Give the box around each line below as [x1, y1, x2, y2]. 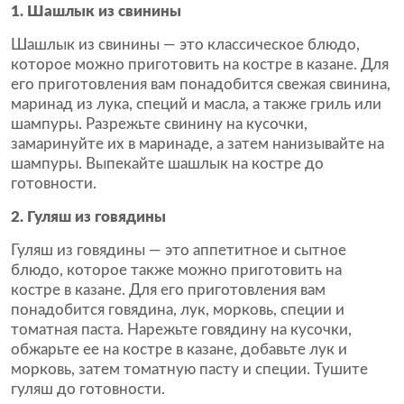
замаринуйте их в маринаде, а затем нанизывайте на [11, 136, 384, 151]
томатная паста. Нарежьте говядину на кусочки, [11, 322, 352, 337]
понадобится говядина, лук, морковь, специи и [11, 302, 344, 317]
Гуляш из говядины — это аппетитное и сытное [11, 243, 346, 258]
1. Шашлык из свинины [11, 4, 181, 19]
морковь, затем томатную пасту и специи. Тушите [11, 362, 368, 377]
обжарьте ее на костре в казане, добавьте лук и [11, 342, 347, 357]
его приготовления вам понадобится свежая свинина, [11, 77, 390, 92]
